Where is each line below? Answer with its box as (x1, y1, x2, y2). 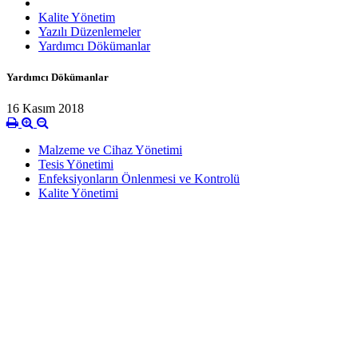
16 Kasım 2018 (6, 101, 84, 116)
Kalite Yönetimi (38, 186, 118, 201)
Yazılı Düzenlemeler (38, 24, 141, 38)
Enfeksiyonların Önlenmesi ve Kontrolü (38, 172, 240, 186)
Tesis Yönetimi (38, 157, 113, 172)
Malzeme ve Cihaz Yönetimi (38, 143, 182, 157)
